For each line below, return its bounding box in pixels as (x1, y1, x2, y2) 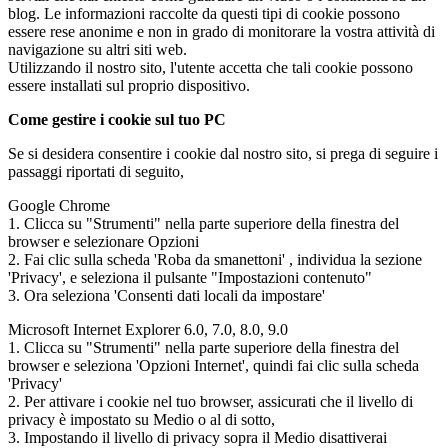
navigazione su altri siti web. (8, 40, 187, 58)
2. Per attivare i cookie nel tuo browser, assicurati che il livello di (8, 392, 413, 410)
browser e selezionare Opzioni (8, 232, 199, 250)
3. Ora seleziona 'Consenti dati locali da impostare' (8, 286, 325, 304)
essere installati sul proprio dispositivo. (8, 76, 250, 94)
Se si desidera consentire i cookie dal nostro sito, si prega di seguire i (8, 144, 438, 162)
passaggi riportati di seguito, (8, 162, 184, 180)
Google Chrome (8, 196, 110, 214)
